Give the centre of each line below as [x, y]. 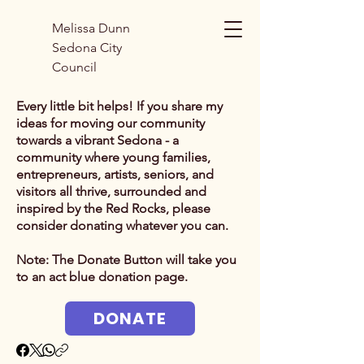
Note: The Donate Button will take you [126, 260]
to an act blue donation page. [102, 277]
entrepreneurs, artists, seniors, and [115, 174]
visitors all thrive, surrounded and [111, 191]
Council [74, 67]
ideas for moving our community [110, 123]
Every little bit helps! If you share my [119, 106]
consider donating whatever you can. [122, 225]
